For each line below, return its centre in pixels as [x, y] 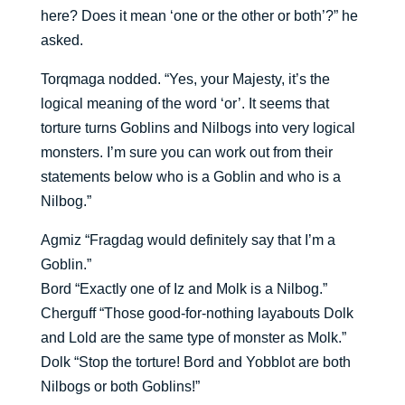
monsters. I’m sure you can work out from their [186, 153]
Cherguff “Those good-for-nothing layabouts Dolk [197, 314]
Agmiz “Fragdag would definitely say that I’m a [188, 240]
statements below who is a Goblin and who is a [190, 177]
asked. [61, 41]
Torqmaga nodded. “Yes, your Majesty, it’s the [185, 80]
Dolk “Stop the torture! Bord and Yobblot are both [195, 363]
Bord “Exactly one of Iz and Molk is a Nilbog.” [184, 289]
